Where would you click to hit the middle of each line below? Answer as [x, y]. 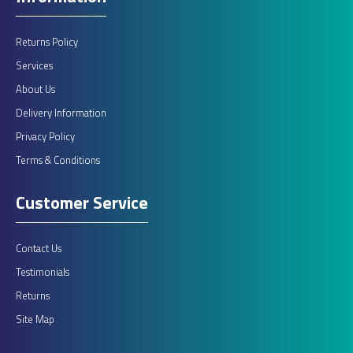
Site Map [35, 319]
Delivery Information [61, 113]
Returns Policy [47, 42]
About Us [35, 89]
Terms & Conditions [58, 160]
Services [34, 65]
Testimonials [43, 272]
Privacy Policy [45, 136]
